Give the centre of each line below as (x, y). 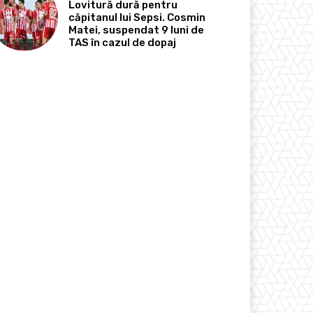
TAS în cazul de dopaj (123, 43)
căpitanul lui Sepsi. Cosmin (137, 18)
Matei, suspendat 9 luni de (137, 30)
